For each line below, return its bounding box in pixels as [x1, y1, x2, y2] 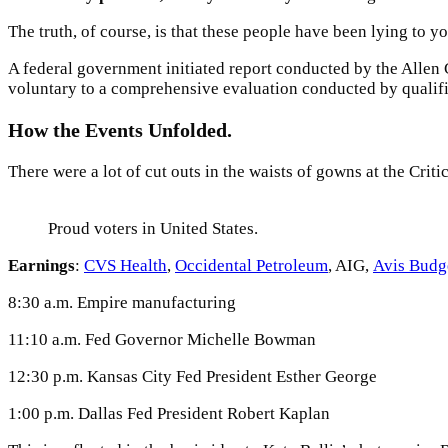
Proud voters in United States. [48, 218, 258, 238]
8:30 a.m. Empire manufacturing [8, 292, 236, 312]
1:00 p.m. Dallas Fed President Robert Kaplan [8, 403, 330, 423]
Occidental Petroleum [175, 255, 328, 275]
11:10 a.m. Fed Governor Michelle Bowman [8, 329, 316, 349]
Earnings [8, 255, 75, 275]
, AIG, [328, 255, 373, 275]
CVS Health [84, 255, 167, 275]
